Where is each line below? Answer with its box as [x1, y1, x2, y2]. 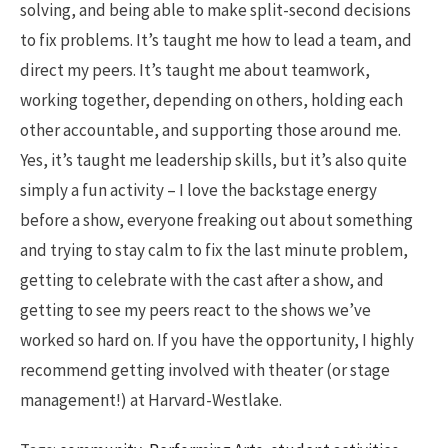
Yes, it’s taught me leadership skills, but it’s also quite [20, 148, 407, 171]
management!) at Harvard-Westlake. [20, 388, 282, 411]
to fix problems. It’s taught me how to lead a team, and [20, 28, 412, 51]
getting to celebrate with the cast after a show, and [20, 268, 384, 291]
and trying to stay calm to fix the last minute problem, [20, 238, 408, 261]
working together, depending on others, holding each [20, 88, 403, 111]
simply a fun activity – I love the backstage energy [20, 178, 377, 201]
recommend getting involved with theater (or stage [20, 358, 390, 381]
